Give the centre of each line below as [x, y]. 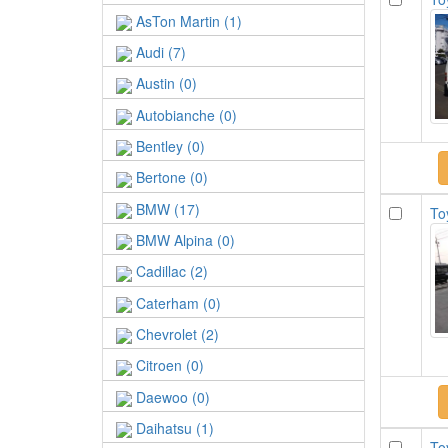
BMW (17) [166, 208]
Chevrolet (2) [175, 333]
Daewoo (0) [171, 396]
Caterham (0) [176, 302]
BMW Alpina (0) [183, 239]
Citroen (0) [168, 365]
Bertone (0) [170, 177]
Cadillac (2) [170, 271]
